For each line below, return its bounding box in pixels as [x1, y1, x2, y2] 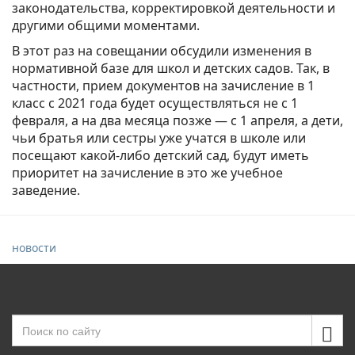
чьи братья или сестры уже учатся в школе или [12, 128, 306, 147]
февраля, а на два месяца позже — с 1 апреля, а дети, [12, 111, 343, 129]
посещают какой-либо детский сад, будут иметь [12, 146, 309, 164]
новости [12, 239, 56, 255]
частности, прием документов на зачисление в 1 [12, 76, 315, 94]
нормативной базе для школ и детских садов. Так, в [12, 59, 330, 77]
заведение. [12, 181, 80, 199]
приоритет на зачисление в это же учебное [12, 163, 283, 181]
